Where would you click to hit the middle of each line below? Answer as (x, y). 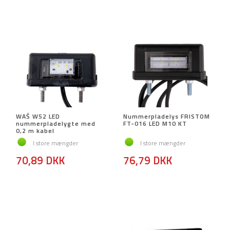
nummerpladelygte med (56, 124)
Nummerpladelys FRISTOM (167, 117)
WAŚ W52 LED (38, 117)
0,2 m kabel (35, 131)
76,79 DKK (148, 160)
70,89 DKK (40, 160)
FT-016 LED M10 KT (155, 124)
